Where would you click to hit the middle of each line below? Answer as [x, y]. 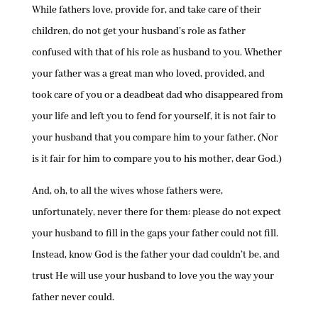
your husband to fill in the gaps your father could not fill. [155, 234]
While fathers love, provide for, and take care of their [146, 10]
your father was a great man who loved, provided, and [148, 74]
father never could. [73, 298]
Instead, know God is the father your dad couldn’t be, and [155, 255]
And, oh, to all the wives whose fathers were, [127, 191]
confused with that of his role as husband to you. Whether [157, 53]
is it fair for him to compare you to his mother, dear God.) [157, 159]
